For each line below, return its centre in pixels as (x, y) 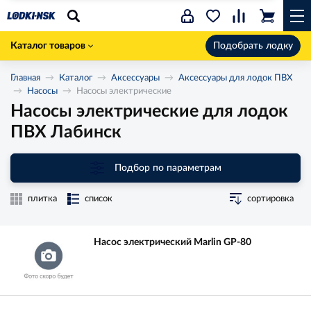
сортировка (270, 199)
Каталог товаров (48, 46)
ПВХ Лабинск (66, 132)
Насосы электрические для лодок (149, 111)
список (99, 199)
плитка (42, 199)
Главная (25, 78)
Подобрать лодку (253, 46)
